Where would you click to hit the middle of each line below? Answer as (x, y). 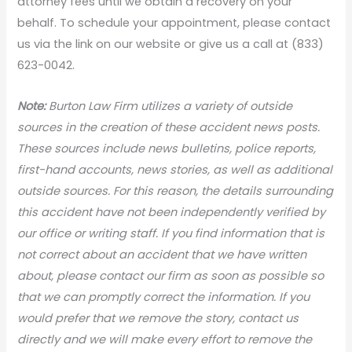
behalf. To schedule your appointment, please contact (174, 22)
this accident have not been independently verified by (172, 212)
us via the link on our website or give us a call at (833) (171, 44)
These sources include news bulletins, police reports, (167, 148)
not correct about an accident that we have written (162, 254)
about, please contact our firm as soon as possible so (171, 275)
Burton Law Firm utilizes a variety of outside (169, 106)
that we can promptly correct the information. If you (164, 297)
